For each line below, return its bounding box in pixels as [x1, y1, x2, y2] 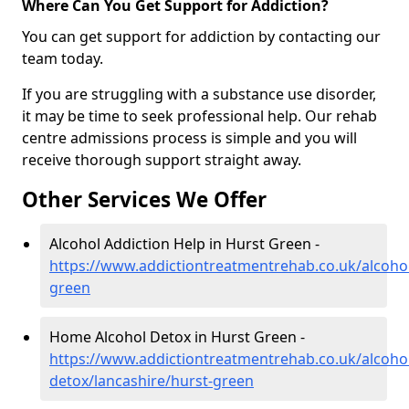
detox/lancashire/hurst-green [49, 371, 254, 392]
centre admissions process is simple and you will [22, 128, 357, 149]
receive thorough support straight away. [22, 150, 301, 171]
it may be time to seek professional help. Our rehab [22, 106, 377, 127]
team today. [22, 48, 103, 69]
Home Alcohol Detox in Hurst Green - [49, 327, 305, 348]
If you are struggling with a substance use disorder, [22, 84, 376, 105]
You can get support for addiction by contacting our [22, 26, 381, 47]
